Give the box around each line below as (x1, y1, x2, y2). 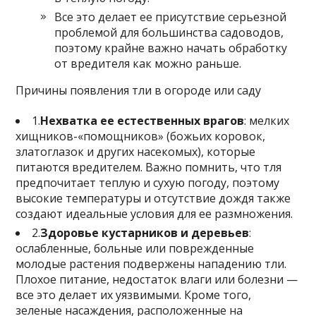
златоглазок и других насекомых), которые (16, 143, 256, 159)
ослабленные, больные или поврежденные (16, 240, 255, 256)
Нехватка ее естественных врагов (40, 112, 245, 128)
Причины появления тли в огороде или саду (16, 82, 262, 98)
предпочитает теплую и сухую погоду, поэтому (16, 174, 280, 190)
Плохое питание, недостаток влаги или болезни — (16, 271, 298, 287)
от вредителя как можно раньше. (54, 55, 242, 71)
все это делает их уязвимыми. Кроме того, (16, 286, 252, 303)
